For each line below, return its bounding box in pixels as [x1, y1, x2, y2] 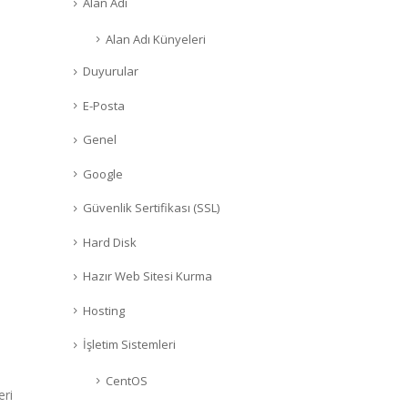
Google [83, 165, 123, 182]
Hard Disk [83, 233, 137, 250]
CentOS [106, 372, 148, 389]
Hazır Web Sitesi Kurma [83, 268, 212, 285]
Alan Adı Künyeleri [106, 30, 206, 47]
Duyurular [83, 63, 138, 80]
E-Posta [83, 97, 125, 114]
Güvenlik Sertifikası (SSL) [83, 199, 219, 217]
